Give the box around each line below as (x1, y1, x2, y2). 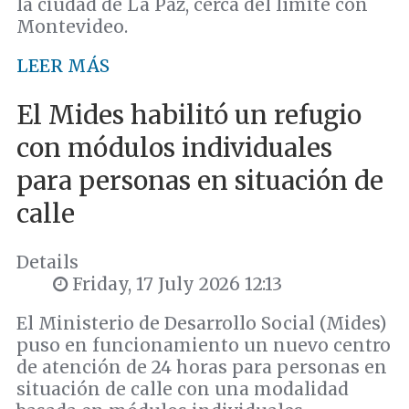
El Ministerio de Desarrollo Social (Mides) (16, 311, 386, 334)
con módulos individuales (16, 131, 332, 164)
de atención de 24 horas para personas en (16, 355, 387, 378)
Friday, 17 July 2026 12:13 (68, 272, 282, 295)
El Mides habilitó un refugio (16, 98, 362, 131)
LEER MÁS (16, 55, 110, 78)
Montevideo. (16, 16, 128, 38)
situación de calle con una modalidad (16, 377, 349, 400)
